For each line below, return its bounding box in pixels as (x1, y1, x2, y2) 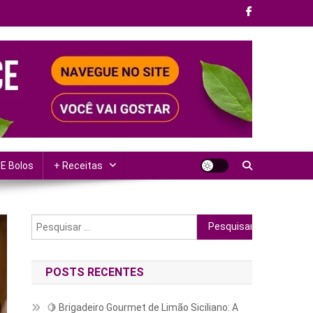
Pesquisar (196, 216, 242, 228)
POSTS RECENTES (45, 265, 145, 279)
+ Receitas (54, 159, 103, 171)
